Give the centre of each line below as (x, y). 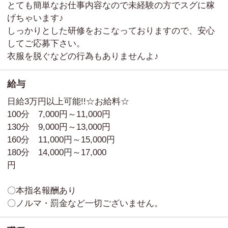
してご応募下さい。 (46, 43)
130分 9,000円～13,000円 (85, 127)
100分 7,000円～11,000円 (63, 115)
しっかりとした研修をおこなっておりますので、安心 (111, 31)
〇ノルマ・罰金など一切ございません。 (85, 204)
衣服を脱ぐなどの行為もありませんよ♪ (83, 56)
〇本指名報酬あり (46, 191)
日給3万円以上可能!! (47, 102)
